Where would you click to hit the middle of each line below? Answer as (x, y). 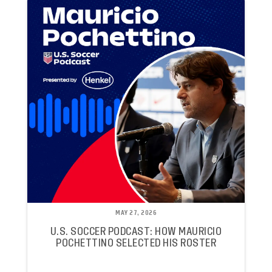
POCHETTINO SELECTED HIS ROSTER (136, 243)
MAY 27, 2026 (136, 213)
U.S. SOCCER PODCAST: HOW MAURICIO (136, 232)
